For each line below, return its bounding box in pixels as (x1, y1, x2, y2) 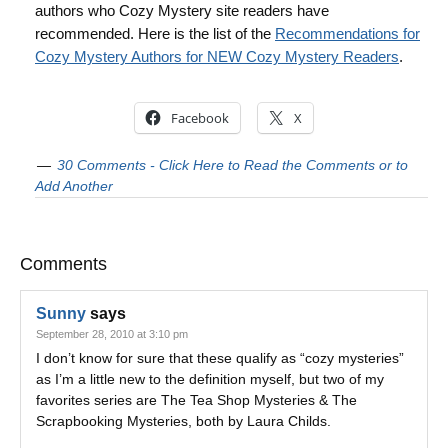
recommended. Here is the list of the (35, 25, 275, 42)
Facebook (170, 109, 229, 127)
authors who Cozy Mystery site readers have (35, 2, 329, 19)
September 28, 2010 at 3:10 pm (36, 328, 188, 340)
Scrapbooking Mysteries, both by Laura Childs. (36, 413, 331, 429)
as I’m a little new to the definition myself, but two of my (36, 371, 384, 387)
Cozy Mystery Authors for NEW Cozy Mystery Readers (35, 48, 399, 65)
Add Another (35, 178, 113, 194)
